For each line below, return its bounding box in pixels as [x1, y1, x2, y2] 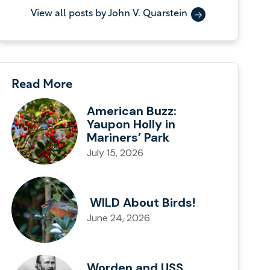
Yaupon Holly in [87, 116, 176, 132]
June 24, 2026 [87, 211, 151, 224]
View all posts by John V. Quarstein [30, 9, 187, 19]
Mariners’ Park [87, 129, 170, 145]
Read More [11, 79, 72, 91]
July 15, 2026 [87, 146, 144, 159]
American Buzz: [87, 102, 177, 119]
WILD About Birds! [87, 194, 196, 210]
